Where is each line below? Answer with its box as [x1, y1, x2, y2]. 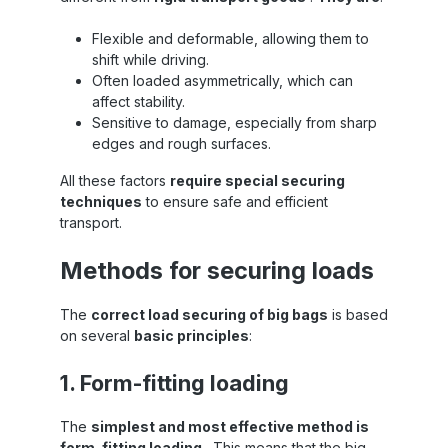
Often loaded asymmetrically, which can [92, 71, 353, 89]
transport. [60, 213, 122, 231]
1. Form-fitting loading [60, 369, 289, 396]
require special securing [170, 171, 345, 189]
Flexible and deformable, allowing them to [92, 29, 369, 47]
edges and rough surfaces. [92, 134, 271, 152]
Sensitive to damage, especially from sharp [92, 113, 377, 131]
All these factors [60, 171, 170, 189]
